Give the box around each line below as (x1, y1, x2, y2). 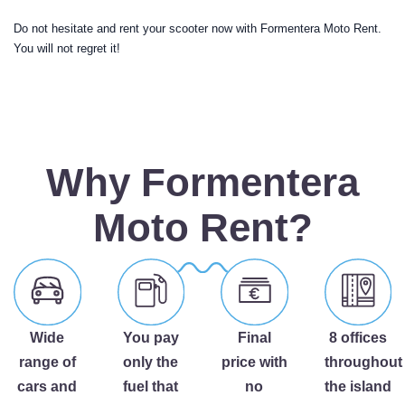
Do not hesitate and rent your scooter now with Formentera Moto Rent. (14, 21, 381, 36)
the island (324, 377, 391, 395)
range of (18, 353, 76, 371)
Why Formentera (46, 157, 359, 207)
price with (221, 353, 287, 371)
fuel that (123, 377, 179, 395)
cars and (17, 377, 78, 395)
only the (123, 353, 179, 371)
